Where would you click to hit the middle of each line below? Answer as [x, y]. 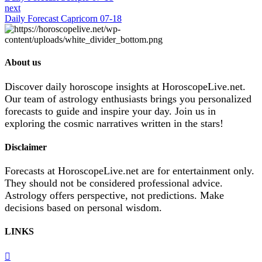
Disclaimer [26, 147]
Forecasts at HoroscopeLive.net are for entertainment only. [130, 171]
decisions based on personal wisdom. [83, 208]
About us [23, 63]
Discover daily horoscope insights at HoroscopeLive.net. [125, 86]
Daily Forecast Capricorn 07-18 [63, 18]
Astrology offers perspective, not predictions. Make [114, 196]
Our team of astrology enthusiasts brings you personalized [128, 99]
